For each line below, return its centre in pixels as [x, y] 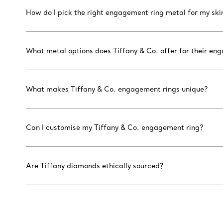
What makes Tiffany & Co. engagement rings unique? [117, 89]
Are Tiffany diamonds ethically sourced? [95, 166]
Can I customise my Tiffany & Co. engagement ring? [115, 128]
